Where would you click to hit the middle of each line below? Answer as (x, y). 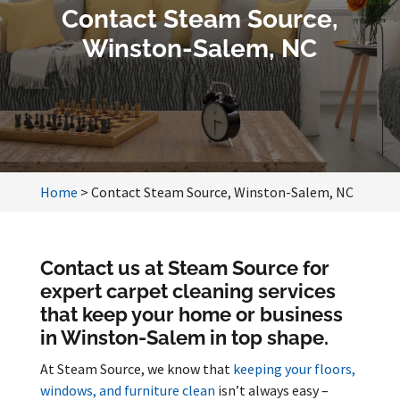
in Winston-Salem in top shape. (184, 337)
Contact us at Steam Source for (184, 268)
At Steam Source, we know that (136, 369)
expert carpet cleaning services (187, 291)
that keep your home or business (191, 314)
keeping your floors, (294, 369)
